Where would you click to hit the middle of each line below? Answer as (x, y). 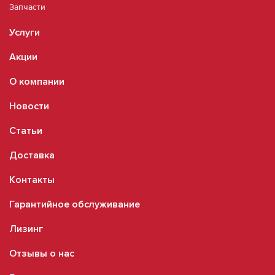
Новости (29, 107)
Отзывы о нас (42, 254)
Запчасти (27, 7)
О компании (37, 82)
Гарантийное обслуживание (75, 205)
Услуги (25, 33)
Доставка (32, 156)
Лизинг (26, 229)
